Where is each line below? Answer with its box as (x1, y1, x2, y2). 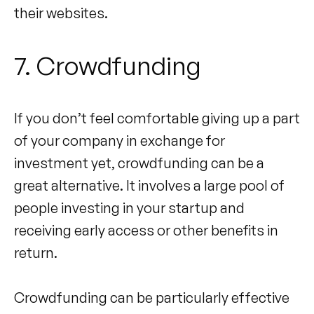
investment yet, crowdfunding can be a (14, 153, 264, 172)
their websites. (14, 4, 111, 22)
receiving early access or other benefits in (14, 221, 278, 239)
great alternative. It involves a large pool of (14, 176, 285, 194)
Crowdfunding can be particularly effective (14, 288, 289, 306)
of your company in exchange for (14, 131, 225, 149)
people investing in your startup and (14, 198, 245, 217)
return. (14, 243, 57, 261)
